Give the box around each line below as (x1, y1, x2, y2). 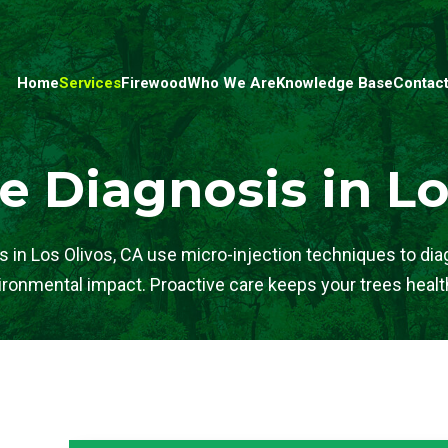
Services (59, 74, 121, 93)
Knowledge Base (276, 74, 393, 93)
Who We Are (187, 74, 276, 93)
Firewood (121, 74, 187, 93)
